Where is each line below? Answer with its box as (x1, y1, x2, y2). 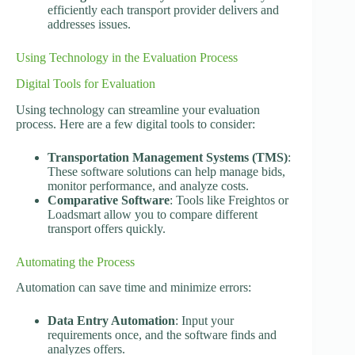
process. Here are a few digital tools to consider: (16, 116, 255, 131)
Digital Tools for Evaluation (16, 76, 155, 90)
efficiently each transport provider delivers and (48, 3, 279, 17)
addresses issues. (48, 17, 131, 31)
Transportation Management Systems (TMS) (48, 150, 288, 164)
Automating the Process (16, 254, 135, 269)
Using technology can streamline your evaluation (16, 102, 260, 116)
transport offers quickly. (48, 221, 166, 235)
